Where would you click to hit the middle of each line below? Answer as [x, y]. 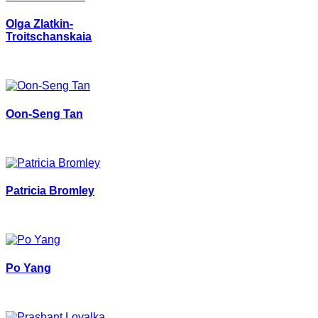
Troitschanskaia [49, 37]
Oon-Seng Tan [44, 114]
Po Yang [28, 268]
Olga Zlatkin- [39, 24]
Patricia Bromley [50, 191]
